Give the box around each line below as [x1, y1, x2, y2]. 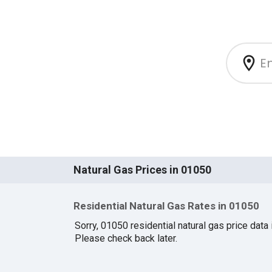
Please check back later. [74, 232, 177, 244]
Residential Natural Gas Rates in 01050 [73, 200, 259, 212]
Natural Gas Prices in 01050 [73, 163, 211, 177]
